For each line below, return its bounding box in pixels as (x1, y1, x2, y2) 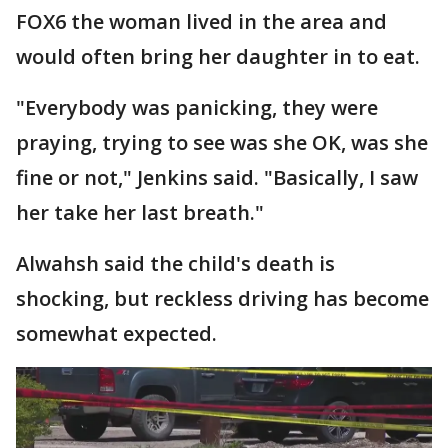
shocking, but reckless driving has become (16, 284, 429, 312)
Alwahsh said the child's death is (16, 249, 335, 277)
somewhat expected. (16, 319, 217, 347)
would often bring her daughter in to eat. (16, 42, 425, 70)
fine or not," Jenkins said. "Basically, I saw (16, 163, 418, 191)
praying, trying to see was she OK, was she (16, 128, 428, 156)
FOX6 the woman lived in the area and (16, 7, 387, 35)
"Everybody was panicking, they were (16, 93, 378, 121)
